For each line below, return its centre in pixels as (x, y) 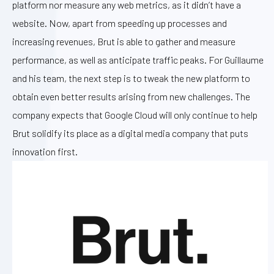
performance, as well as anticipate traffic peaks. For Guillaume (138, 59)
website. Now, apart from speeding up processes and (120, 23)
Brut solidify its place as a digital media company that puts (130, 133)
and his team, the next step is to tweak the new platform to (131, 78)
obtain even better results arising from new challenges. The (131, 96)
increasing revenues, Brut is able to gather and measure (124, 41)
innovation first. (45, 151)
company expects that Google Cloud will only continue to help (135, 114)
